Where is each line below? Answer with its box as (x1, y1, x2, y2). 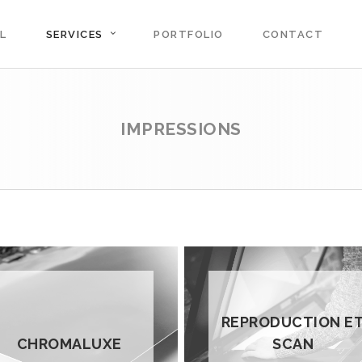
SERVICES (45, 28, 103, 41)
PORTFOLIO (154, 28, 224, 41)
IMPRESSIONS (120, 119, 242, 140)
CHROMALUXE (16, 335, 122, 352)
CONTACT (262, 28, 323, 41)
